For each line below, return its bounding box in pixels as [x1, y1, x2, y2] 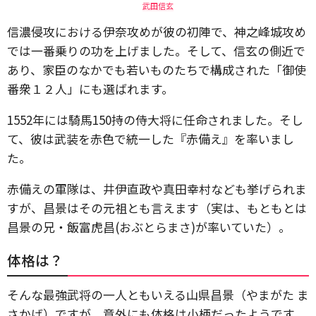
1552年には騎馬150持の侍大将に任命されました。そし [7, 111, 303, 128]
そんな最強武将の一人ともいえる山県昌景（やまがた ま [7, 286, 309, 303]
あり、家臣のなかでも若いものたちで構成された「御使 [7, 61, 306, 78]
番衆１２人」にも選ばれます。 [7, 80, 174, 97]
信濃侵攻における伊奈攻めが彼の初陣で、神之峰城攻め [7, 23, 306, 40]
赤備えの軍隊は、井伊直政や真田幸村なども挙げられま [7, 180, 307, 197]
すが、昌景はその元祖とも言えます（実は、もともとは [7, 199, 307, 217]
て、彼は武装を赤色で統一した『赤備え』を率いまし [7, 130, 294, 147]
